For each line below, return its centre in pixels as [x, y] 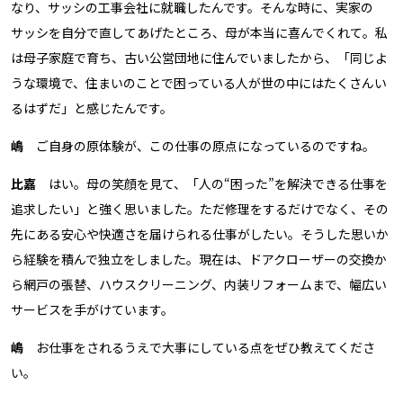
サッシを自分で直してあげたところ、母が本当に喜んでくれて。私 [199, 32]
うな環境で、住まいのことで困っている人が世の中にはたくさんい [199, 83]
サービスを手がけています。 [92, 309]
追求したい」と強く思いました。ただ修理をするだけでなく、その [200, 209]
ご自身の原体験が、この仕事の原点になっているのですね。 [199, 146]
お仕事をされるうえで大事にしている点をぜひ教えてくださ [199, 347]
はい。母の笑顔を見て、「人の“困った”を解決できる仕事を [212, 184]
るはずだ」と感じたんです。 [92, 108]
